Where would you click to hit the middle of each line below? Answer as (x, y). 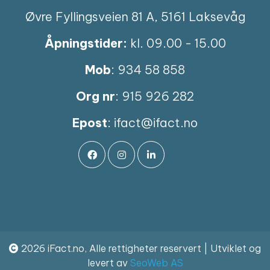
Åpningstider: (86, 43)
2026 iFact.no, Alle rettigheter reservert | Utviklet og (140, 249)
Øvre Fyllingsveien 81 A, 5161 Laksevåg (135, 17)
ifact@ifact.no (156, 123)
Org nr (96, 96)
